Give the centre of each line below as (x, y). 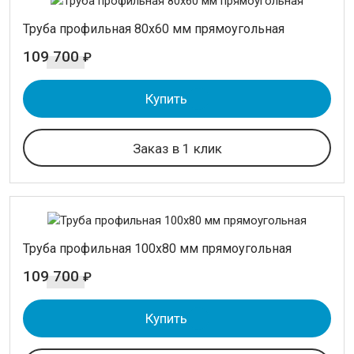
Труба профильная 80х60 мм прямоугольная (154, 28)
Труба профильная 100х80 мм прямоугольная (157, 248)
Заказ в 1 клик (177, 148)
